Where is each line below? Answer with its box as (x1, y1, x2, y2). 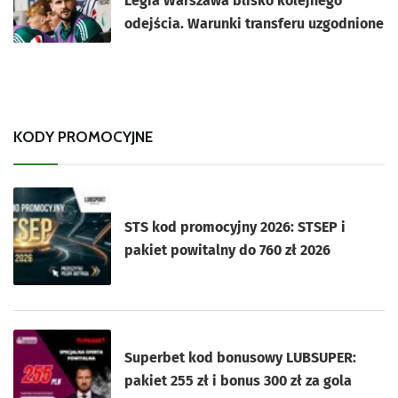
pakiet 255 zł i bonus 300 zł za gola (124, 372, 353, 390)
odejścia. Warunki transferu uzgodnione (124, 14, 385, 32)
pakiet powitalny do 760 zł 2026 (124, 241, 331, 259)
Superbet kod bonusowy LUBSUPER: (124, 349, 357, 367)
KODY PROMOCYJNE (13, 127, 153, 146)
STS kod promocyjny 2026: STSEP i (124, 218, 346, 235)
